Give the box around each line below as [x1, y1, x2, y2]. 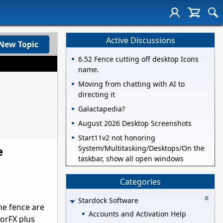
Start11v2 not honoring [78, 133, 155, 143]
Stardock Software [78, 196, 138, 206]
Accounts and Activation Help [89, 209, 186, 219]
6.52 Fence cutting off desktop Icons [78, 54, 199, 64]
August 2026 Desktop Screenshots [78, 118, 192, 128]
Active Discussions [106, 34, 175, 46]
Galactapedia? [78, 104, 125, 114]
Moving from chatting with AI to [78, 79, 185, 89]
